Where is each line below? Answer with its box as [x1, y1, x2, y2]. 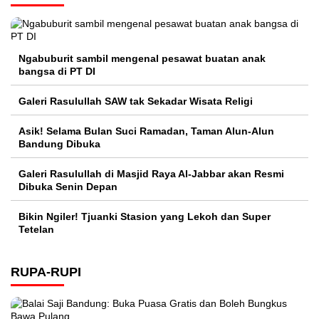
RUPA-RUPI [11, 265, 81, 280]
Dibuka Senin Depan [19, 181, 117, 193]
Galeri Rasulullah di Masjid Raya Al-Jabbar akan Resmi [19, 168, 284, 180]
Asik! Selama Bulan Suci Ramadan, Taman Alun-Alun [19, 125, 274, 137]
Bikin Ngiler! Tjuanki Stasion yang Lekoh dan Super [19, 211, 271, 223]
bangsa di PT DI [19, 66, 95, 78]
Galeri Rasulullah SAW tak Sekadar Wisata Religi [19, 95, 253, 108]
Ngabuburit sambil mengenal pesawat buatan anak [19, 53, 266, 65]
